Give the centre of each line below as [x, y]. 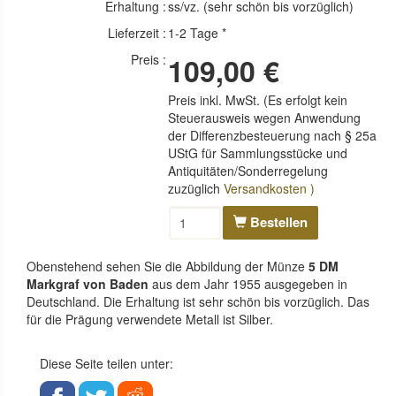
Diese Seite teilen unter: [107, 363]
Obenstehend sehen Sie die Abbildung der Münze [166, 266]
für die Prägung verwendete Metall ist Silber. [150, 319]
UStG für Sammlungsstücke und [258, 152]
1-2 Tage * [198, 32]
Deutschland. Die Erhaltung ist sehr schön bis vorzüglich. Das [198, 301]
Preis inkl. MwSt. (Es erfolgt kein [258, 99]
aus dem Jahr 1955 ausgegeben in [250, 283]
